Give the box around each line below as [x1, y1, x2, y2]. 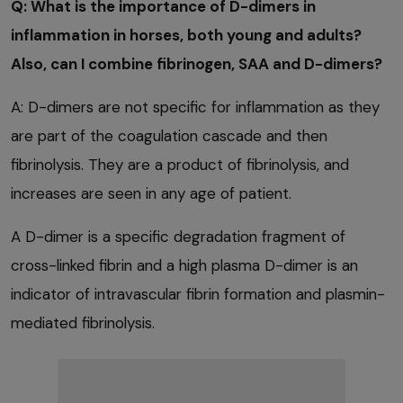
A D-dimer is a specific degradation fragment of [11, 226, 345, 246]
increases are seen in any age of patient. [11, 183, 291, 203]
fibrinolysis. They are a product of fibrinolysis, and [11, 154, 349, 175]
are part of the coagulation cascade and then [11, 125, 327, 146]
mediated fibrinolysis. [11, 312, 155, 333]
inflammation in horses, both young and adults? [11, 24, 362, 45]
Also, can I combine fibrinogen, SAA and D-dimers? [11, 53, 382, 74]
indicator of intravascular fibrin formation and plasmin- [11, 283, 385, 304]
